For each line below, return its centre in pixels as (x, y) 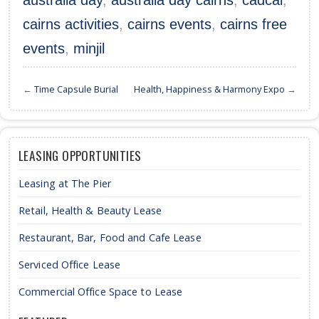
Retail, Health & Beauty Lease (90, 211)
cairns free (253, 25)
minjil (89, 49)
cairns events (169, 25)
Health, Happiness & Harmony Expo (209, 89)
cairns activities (71, 25)
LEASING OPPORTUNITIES (80, 156)
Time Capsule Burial (76, 89)
